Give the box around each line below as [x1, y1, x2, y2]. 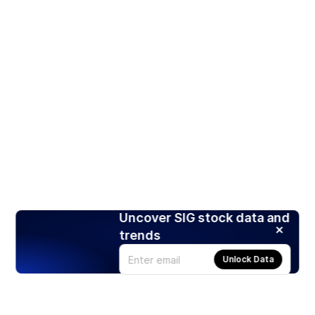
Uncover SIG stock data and [119, 210, 290, 226]
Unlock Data [222, 254, 274, 265]
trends [119, 228, 161, 243]
